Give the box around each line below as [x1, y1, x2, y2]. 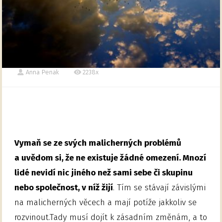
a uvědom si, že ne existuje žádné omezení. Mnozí [14, 152, 207, 163]
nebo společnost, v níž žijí [14, 182, 113, 193]
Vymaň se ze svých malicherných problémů [14, 137, 182, 148]
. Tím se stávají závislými [113, 182, 206, 193]
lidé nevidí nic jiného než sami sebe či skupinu [14, 167, 193, 178]
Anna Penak [26, 68, 59, 76]
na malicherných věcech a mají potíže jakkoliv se [14, 197, 197, 208]
